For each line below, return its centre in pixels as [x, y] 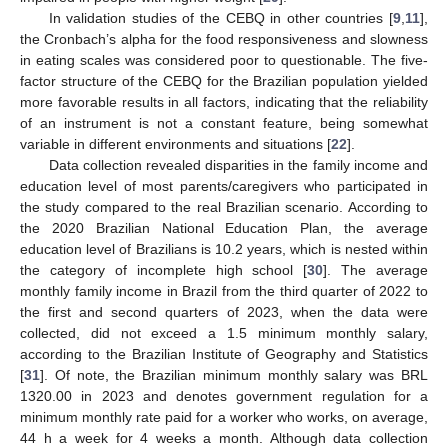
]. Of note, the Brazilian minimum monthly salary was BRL [234, 375]
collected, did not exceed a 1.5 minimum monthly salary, [224, 333]
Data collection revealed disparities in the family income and [238, 165]
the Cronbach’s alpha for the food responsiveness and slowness [224, 39]
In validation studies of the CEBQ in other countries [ [220, 18]
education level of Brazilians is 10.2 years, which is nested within [224, 249]
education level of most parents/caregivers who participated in [224, 186]
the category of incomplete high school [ [164, 270]
